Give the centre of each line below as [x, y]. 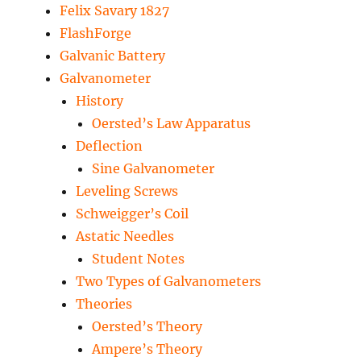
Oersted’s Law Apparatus [172, 124]
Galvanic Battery [113, 56]
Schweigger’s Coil [133, 214]
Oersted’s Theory [147, 327]
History [100, 101]
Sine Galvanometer [154, 169]
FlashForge [96, 33]
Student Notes [139, 259]
